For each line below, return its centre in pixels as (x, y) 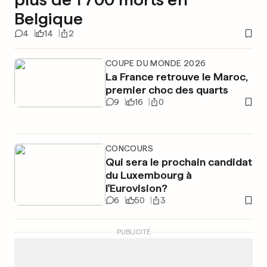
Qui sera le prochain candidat (178, 162)
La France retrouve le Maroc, (176, 77)
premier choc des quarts (167, 90)
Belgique (49, 18)
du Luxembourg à (148, 175)
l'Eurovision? (136, 188)
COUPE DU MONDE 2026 (156, 63)
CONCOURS (129, 148)
